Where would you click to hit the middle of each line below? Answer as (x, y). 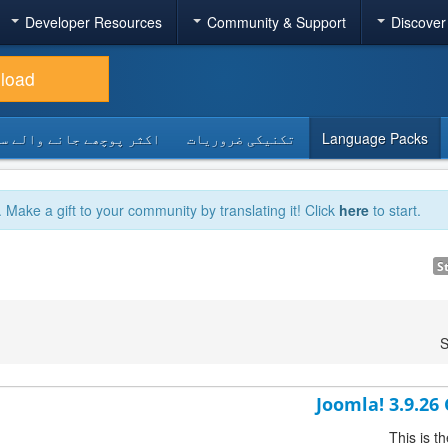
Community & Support (276, 22)
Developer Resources (93, 22)
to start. (395, 210)
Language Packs (375, 138)
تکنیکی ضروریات (241, 138)
